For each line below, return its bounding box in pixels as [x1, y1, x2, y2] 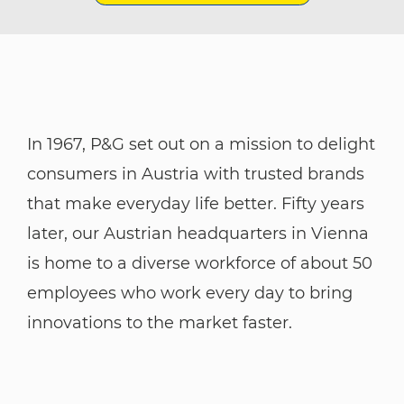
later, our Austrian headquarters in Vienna [27, 223, 369, 243]
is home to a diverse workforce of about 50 [27, 252, 372, 273]
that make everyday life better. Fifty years [27, 193, 364, 214]
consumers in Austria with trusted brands [27, 163, 364, 184]
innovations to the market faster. [27, 312, 292, 333]
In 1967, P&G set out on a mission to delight [27, 133, 375, 154]
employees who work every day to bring [27, 282, 353, 303]
